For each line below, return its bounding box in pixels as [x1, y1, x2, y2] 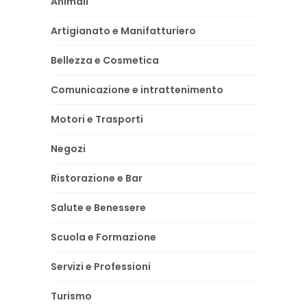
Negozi [51, 141, 86, 156]
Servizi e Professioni [51, 259, 151, 273]
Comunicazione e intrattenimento [51, 82, 223, 97]
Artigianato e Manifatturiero [51, 23, 196, 38]
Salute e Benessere [51, 200, 146, 214]
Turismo [51, 288, 92, 303]
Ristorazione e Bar [51, 171, 143, 185]
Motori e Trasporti [51, 112, 143, 126]
